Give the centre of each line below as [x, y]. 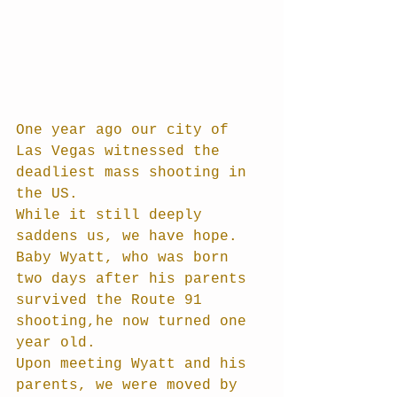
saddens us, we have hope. [131, 236]
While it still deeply [113, 215]
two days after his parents [136, 279]
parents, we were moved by [131, 385]
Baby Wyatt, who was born [127, 257]
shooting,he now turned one [136, 321]
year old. [56, 343]
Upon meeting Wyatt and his [136, 364]
